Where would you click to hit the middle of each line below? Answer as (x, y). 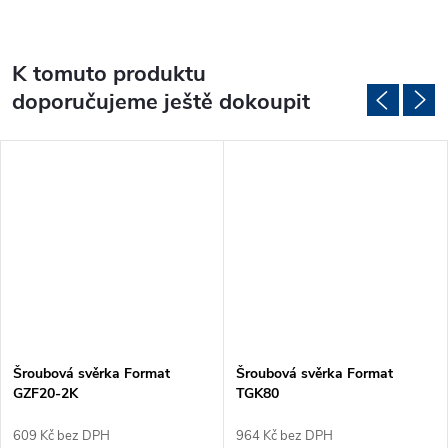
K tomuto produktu (109, 73)
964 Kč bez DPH (284, 435)
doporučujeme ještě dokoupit (161, 101)
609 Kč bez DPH (61, 435)
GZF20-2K (45, 393)
